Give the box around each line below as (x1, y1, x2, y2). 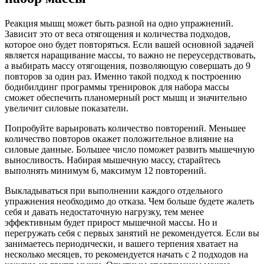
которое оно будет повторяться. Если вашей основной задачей (5, 39, 254, 50)
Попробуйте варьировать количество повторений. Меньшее (5, 123, 246, 134)
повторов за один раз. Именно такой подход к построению (5, 71, 241, 82)
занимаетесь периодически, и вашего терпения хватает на (5, 239, 238, 249)
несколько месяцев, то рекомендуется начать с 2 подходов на (5, 249, 248, 260)
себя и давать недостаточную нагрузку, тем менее (5, 207, 204, 217)
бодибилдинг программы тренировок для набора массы (5, 82, 229, 93)
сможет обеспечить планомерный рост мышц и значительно (5, 93, 247, 103)
